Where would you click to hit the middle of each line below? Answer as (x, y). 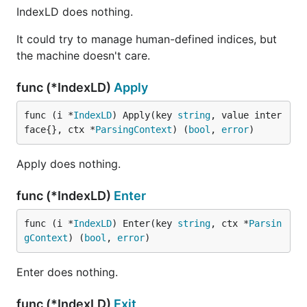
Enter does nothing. (67, 272)
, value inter (246, 115)
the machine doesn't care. (83, 56)
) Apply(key (145, 115)
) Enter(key (145, 223)
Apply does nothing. (69, 164)
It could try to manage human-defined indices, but (147, 39)
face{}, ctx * (60, 130)
